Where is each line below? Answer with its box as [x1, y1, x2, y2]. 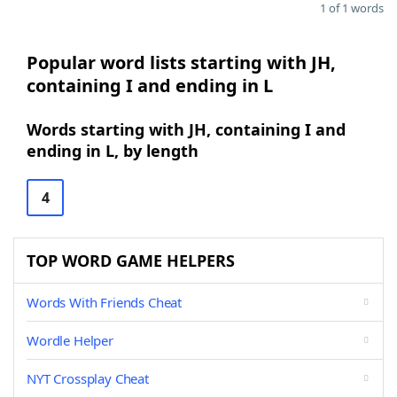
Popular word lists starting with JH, [27, 51, 336, 74]
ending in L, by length [27, 140, 198, 161]
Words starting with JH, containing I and [27, 119, 346, 140]
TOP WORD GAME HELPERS [27, 250, 235, 271]
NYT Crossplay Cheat [27, 370, 149, 387]
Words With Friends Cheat [27, 293, 183, 311]
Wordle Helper [27, 331, 113, 349]
